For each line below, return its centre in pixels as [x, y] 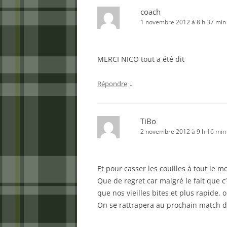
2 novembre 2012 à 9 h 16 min [183, 131]
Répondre [112, 84]
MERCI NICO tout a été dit [141, 59]
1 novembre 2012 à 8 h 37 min [183, 22]
